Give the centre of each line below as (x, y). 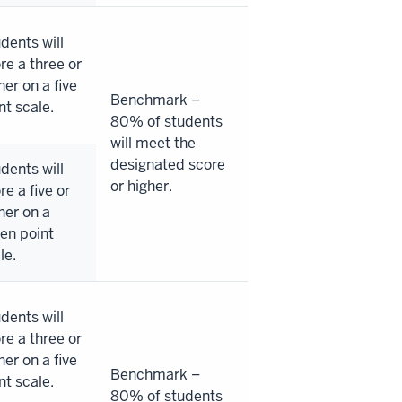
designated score (168, 164)
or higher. (141, 186)
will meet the (153, 143)
